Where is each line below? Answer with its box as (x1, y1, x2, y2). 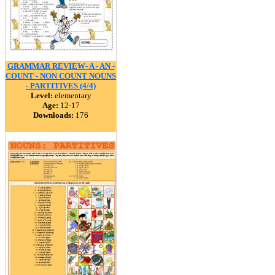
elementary (52, 91, 91, 100)
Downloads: (33, 110, 74, 120)
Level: (30, 91, 53, 100)
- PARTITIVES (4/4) (26, 81, 96, 90)
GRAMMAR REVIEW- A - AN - (7, 61, 115, 71)
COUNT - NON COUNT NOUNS (6, 71, 116, 80)
